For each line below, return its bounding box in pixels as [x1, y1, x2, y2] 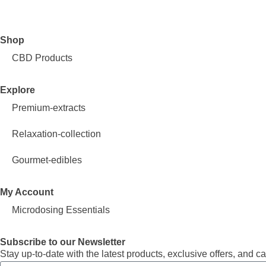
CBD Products [12, 53, 72, 64]
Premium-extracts [12, 103, 85, 113]
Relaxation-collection [12, 129, 101, 140]
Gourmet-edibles [12, 155, 82, 166]
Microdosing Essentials [12, 205, 110, 216]
